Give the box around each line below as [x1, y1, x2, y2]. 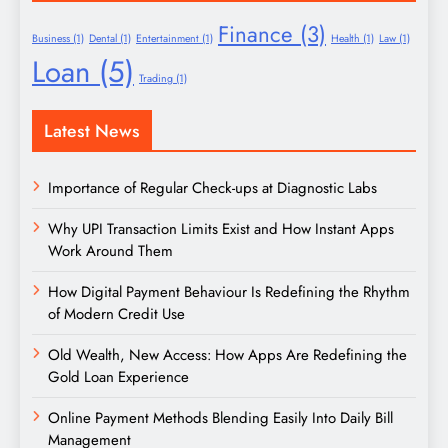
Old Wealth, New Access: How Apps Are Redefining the [48, 344, 407, 367]
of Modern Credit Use [48, 303, 185, 326]
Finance [218, 18, 293, 51]
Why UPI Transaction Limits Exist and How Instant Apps [48, 218, 394, 241]
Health [331, 31, 360, 47]
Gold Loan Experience [48, 366, 189, 389]
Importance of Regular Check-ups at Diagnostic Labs [48, 177, 377, 200]
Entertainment [136, 31, 199, 47]
